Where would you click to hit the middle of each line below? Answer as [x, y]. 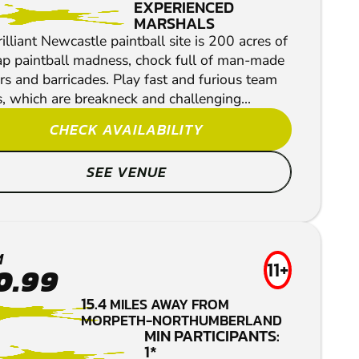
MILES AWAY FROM [170, 305]
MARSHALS [174, 24]
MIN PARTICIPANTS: [212, 336]
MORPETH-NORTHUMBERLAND [182, 321]
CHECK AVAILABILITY [127, 130]
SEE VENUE [127, 172]
